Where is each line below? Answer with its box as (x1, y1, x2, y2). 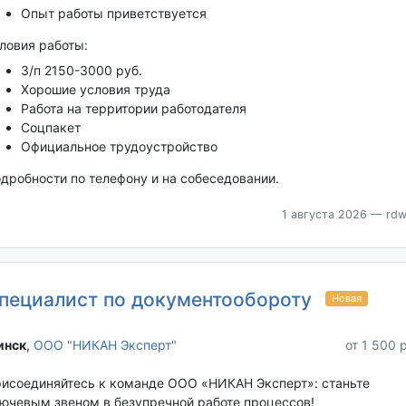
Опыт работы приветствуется (20, 5, 207, 21)
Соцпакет (20, 119, 81, 135)
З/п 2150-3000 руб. (20, 62, 142, 78)
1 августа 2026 (281, 207, 367, 221)
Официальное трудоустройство (20, 138, 217, 154)
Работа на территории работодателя (20, 100, 246, 116)
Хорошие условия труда (20, 81, 170, 97)
